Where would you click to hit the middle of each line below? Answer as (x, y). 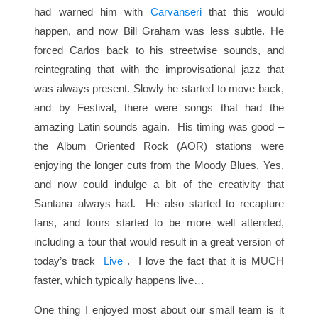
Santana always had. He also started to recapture (159, 204)
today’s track (69, 261)
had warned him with (92, 12)
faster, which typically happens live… (121, 280)
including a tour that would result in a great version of (159, 242)
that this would (246, 12)
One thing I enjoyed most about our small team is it (159, 310)
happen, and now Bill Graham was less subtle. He (159, 31)
